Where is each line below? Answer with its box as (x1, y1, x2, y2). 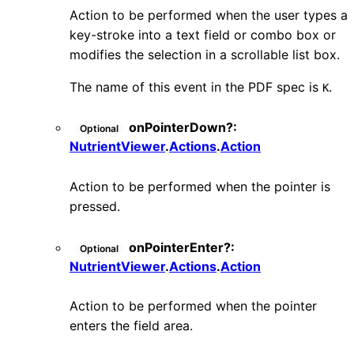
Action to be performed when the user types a (70, 6, 348, 23)
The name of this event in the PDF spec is (70, 78, 322, 95)
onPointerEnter (129, 239, 224, 255)
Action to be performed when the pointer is (70, 178, 330, 194)
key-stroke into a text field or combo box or (70, 26, 336, 43)
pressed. (70, 198, 120, 214)
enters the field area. (70, 318, 193, 334)
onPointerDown (129, 119, 226, 136)
